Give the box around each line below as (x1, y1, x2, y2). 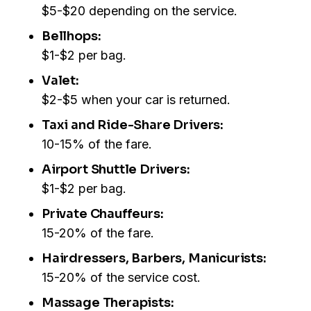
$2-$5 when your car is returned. (42, 92, 230, 108)
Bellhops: (42, 28, 101, 44)
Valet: (42, 73, 79, 89)
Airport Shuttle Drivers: (42, 162, 190, 178)
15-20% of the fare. (42, 226, 154, 241)
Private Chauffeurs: (42, 206, 164, 222)
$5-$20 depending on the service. (42, 3, 237, 19)
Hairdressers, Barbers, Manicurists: (42, 251, 267, 267)
